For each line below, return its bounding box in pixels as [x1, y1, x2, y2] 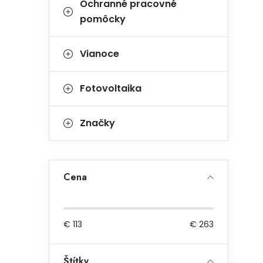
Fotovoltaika [80, 82, 141, 95]
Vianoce [80, 47, 119, 60]
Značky [80, 116, 115, 130]
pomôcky [80, 12, 126, 26]
